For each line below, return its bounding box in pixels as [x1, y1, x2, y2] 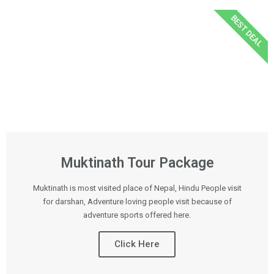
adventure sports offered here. [83, 210, 191, 220]
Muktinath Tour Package [60, 155, 214, 171]
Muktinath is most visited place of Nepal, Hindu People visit [32, 183, 242, 193]
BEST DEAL [229, 13, 264, 49]
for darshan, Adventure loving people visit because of [42, 197, 232, 206]
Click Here [114, 239, 160, 250]
